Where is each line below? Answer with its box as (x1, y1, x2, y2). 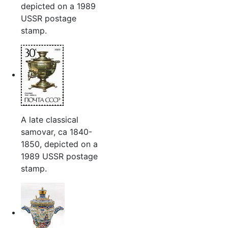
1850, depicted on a (20, 138, 98, 149)
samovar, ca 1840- (20, 126, 92, 137)
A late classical (20, 114, 78, 125)
